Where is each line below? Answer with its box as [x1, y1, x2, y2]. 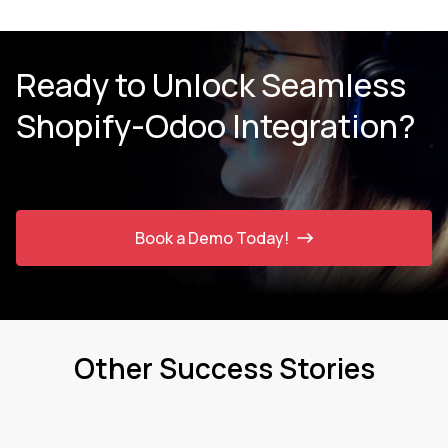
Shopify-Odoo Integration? [16, 104, 416, 149]
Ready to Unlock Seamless [16, 63, 406, 108]
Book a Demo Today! [135, 226, 289, 249]
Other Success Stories [73, 349, 375, 388]
